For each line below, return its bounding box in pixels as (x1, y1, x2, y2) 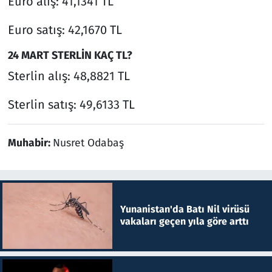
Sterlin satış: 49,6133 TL (7, 97, 135, 112)
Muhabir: (7, 137, 53, 150)
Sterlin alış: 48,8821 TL (7, 69, 130, 84)
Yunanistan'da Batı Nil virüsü (120, 203, 250, 216)
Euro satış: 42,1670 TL (7, 22, 122, 37)
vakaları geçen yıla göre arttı (120, 216, 249, 228)
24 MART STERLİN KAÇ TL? (7, 48, 132, 62)
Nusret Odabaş (52, 137, 124, 150)
